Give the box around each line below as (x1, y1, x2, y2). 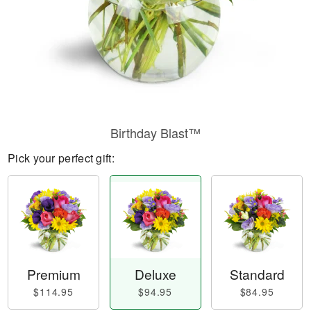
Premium (26, 264, 81, 284)
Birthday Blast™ (110, 124, 201, 142)
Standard (229, 264, 285, 284)
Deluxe (134, 264, 176, 284)
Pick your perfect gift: (8, 150, 115, 166)
